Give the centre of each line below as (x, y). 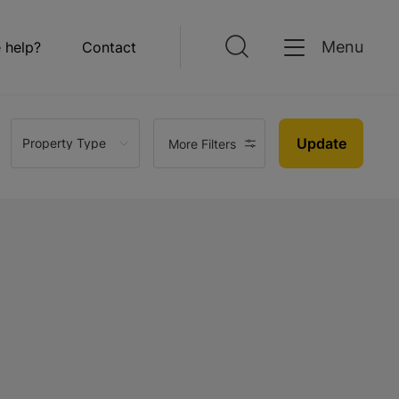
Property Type (65, 143)
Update (321, 143)
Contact (109, 47)
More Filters (202, 143)
